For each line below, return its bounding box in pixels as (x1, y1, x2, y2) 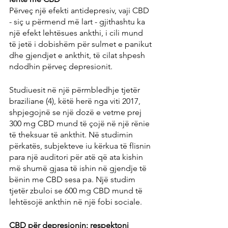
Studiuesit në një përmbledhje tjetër (9, 84, 142, 95)
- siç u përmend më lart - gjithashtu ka (9, 16, 147, 26)
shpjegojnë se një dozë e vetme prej (9, 107, 144, 117)
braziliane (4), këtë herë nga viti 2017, (9, 96, 142, 106)
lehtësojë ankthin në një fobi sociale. (9, 196, 142, 207)
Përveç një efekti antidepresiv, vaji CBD (9, 5, 151, 15)
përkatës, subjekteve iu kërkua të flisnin (9, 140, 153, 151)
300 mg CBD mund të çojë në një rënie (9, 118, 152, 128)
